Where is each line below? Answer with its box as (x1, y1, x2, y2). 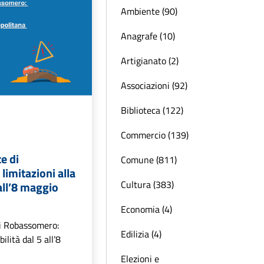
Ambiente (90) (121, 4, 177, 18)
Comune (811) (121, 153, 177, 167)
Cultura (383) (121, 177, 174, 192)
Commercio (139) (121, 128, 189, 142)
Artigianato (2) (121, 54, 179, 68)
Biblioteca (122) (121, 103, 183, 117)
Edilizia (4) (121, 227, 161, 241)
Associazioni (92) (121, 78, 187, 93)
